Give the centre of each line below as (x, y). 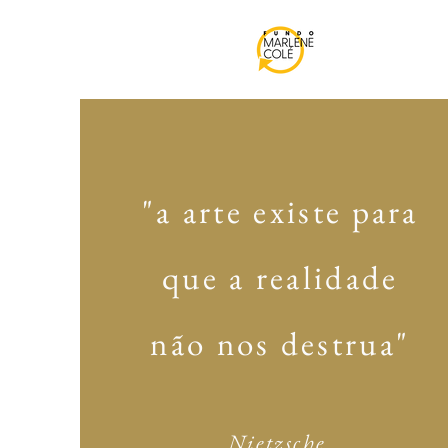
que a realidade (280, 277)
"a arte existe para (280, 211)
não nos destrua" (280, 343)
